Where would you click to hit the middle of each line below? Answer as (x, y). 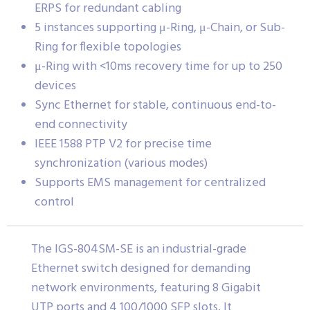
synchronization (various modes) (121, 164)
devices (55, 86)
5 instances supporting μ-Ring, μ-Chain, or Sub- (160, 28)
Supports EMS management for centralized (150, 183)
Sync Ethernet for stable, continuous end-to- (155, 106)
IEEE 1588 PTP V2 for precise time (123, 145)
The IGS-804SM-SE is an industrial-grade (139, 250)
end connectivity (81, 125)
